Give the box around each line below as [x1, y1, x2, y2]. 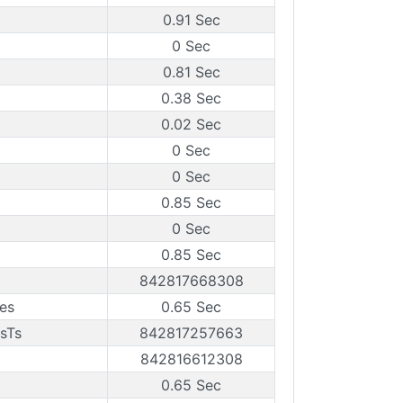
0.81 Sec [162, 63, 220, 81]
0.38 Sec [161, 89, 221, 107]
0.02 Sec [161, 115, 221, 133]
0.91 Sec [162, 11, 220, 29]
